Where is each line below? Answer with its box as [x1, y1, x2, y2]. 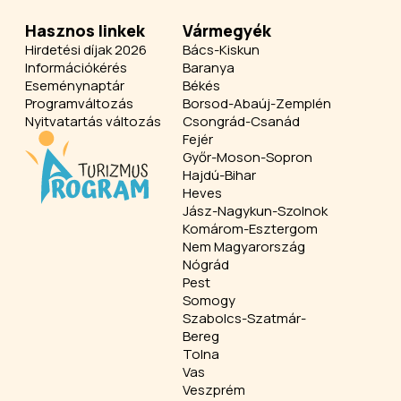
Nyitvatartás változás [25, 112, 161, 131]
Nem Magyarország [183, 237, 306, 256]
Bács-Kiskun [183, 40, 260, 59]
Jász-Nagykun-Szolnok [183, 201, 328, 220]
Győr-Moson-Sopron [183, 148, 313, 166]
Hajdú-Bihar [183, 166, 257, 184]
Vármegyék [183, 20, 272, 41]
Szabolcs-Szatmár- [183, 309, 307, 328]
